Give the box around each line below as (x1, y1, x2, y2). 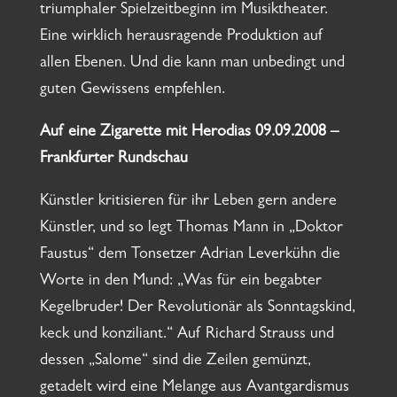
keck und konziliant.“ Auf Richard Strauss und (39, 327, 334, 344)
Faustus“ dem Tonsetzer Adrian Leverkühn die (39, 247, 340, 264)
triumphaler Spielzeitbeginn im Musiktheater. (39, 3, 328, 19)
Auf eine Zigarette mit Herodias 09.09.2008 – (39, 125, 339, 142)
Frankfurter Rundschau (39, 152, 188, 168)
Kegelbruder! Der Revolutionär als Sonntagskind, (39, 300, 355, 317)
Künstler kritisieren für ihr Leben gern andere (39, 194, 337, 211)
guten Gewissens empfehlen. (39, 82, 225, 99)
